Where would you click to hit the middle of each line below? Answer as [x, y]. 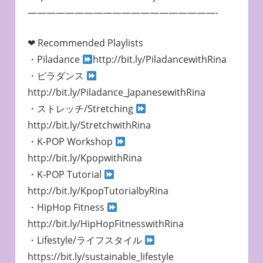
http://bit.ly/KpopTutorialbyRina [98, 191]
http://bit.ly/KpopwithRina [85, 158]
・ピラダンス [57, 76]
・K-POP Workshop [71, 142]
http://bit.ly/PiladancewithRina [159, 60]
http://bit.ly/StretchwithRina [89, 125]
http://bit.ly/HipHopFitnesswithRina [105, 224]
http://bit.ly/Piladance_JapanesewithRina [116, 92]
